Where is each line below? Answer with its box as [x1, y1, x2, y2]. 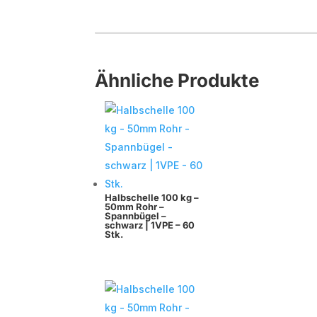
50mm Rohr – [105, 201, 165, 213]
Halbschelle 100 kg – [105, 192, 200, 204]
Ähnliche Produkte [95, 69, 260, 92]
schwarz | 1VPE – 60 [105, 219, 195, 231]
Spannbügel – [105, 210, 167, 222]
